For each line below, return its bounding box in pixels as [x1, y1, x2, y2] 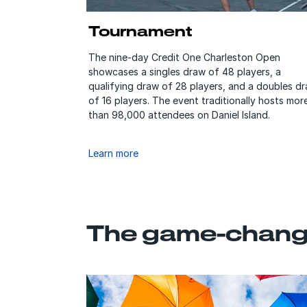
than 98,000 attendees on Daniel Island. [88, 108, 270, 121]
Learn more [88, 147, 138, 159]
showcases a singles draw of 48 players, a [88, 65, 281, 77]
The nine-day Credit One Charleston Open [88, 51, 280, 63]
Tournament [88, 22, 193, 39]
